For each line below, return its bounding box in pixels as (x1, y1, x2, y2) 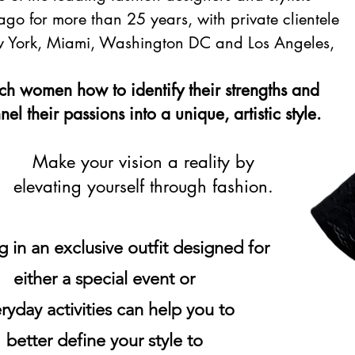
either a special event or (13, 268, 195, 289)
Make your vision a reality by (32, 151, 254, 173)
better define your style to (6, 330, 203, 351)
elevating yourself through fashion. (13, 175, 273, 197)
